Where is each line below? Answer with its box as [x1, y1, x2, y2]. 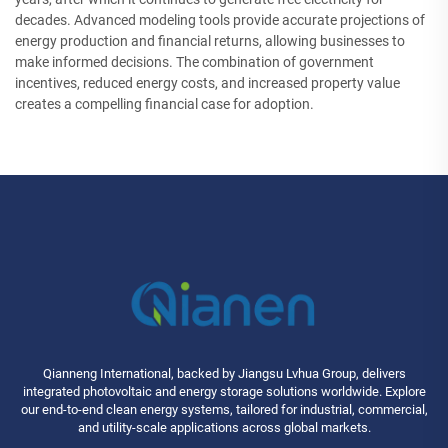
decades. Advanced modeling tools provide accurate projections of [15, 12, 425, 29]
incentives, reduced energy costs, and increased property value [15, 75, 400, 92]
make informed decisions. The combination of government [15, 54, 374, 71]
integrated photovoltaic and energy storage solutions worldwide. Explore [22, 383, 426, 399]
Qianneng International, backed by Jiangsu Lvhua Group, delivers [42, 365, 406, 381]
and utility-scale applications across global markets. [77, 419, 371, 435]
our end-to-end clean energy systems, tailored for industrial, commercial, [20, 401, 428, 417]
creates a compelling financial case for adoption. [15, 96, 314, 113]
